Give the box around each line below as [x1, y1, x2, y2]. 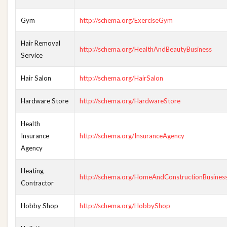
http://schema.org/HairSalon [80, 74, 163, 82]
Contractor [21, 179, 54, 187]
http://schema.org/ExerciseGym [80, 16, 173, 24]
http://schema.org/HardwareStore [80, 97, 180, 105]
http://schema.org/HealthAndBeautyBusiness [80, 45, 212, 53]
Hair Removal [21, 39, 60, 47]
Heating [21, 167, 44, 175]
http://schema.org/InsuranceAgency [80, 132, 184, 140]
